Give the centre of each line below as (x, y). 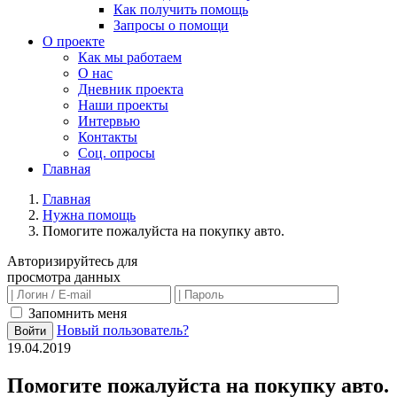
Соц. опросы (117, 153)
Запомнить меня (76, 313)
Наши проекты (123, 105)
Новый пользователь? (123, 330)
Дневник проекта (131, 89)
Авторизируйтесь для (72, 261)
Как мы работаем (130, 57)
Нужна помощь (89, 215)
